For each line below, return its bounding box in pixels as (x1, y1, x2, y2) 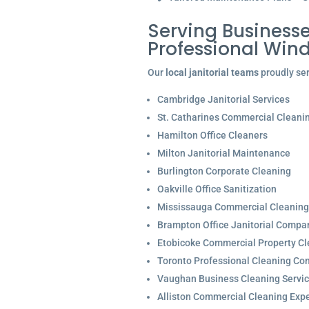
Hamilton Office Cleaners (157, 130, 268, 141)
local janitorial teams (165, 67, 259, 78)
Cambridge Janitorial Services (157, 94, 290, 105)
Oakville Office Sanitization (157, 183, 277, 195)
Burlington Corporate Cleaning (157, 166, 291, 177)
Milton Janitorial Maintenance (157, 148, 290, 159)
